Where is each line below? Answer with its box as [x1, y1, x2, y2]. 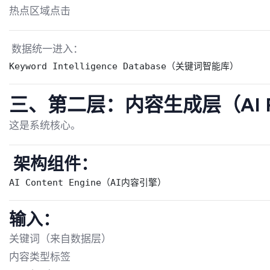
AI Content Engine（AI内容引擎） [9, 177, 166, 189]
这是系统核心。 [9, 121, 81, 131]
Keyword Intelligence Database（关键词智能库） [9, 61, 239, 72]
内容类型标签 [9, 252, 71, 263]
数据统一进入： [9, 44, 83, 55]
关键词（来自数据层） [9, 234, 111, 245]
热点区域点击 [9, 6, 71, 17]
